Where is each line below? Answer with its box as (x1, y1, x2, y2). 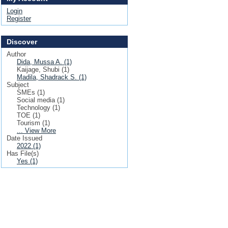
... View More (17, 127, 56, 134)
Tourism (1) (17, 119, 50, 127)
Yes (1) (17, 157, 38, 165)
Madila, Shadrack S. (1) (17, 73, 87, 81)
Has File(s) (7, 150, 39, 157)
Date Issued (7, 134, 42, 142)
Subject (7, 81, 29, 89)
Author (7, 50, 26, 58)
